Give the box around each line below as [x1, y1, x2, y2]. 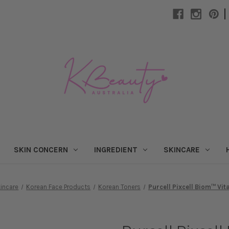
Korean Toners [98, 182, 141, 191]
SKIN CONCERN [14, 145, 68, 154]
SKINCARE [164, 145, 200, 154]
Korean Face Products [26, 182, 91, 191]
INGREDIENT [94, 145, 138, 154]
